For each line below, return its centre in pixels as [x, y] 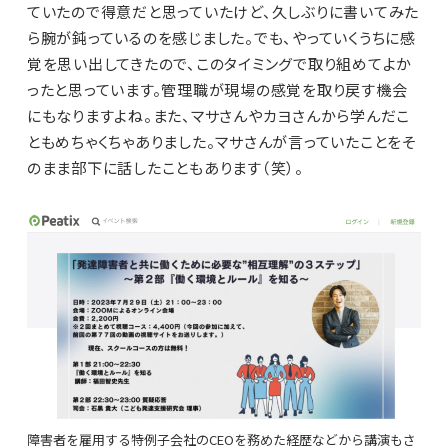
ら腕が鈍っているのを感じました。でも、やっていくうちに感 [221, 38]
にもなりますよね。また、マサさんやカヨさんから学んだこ [218, 116]
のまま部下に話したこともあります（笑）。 [165, 168]
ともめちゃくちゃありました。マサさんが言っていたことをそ [221, 142]
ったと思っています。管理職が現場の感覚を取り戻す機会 [217, 90]
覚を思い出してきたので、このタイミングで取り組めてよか [219, 64]
